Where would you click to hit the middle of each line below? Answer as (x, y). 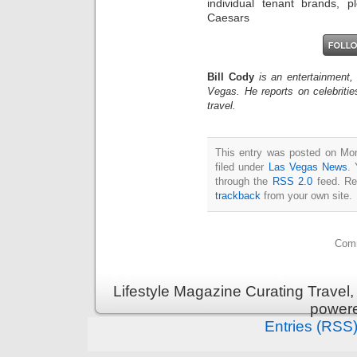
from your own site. (306, 196)
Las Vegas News (308, 167)
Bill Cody (231, 77)
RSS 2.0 (292, 182)
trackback (238, 196)
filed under (242, 167)
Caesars (228, 17)
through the (244, 182)
